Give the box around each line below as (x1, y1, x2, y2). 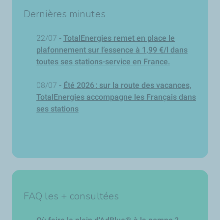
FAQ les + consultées (24, 189, 119, 203)
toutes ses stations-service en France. (36, 56, 170, 66)
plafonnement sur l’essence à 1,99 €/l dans (36, 45, 188, 55)
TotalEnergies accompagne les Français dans (36, 92, 196, 102)
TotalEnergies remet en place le (63, 33, 175, 43)
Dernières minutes (24, 7, 106, 21)
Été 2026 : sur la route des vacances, (63, 80, 192, 90)
